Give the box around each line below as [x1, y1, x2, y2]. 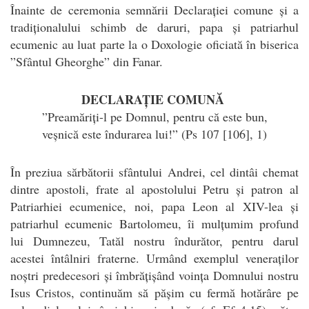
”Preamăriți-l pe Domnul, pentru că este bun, [41, 108, 268, 125]
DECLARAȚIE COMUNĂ [81, 90, 228, 108]
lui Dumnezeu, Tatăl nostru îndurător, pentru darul [10, 232, 299, 249]
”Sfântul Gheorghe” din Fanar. [10, 52, 163, 70]
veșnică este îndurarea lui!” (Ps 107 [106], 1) [42, 125, 267, 142]
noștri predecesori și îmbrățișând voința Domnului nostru [10, 266, 299, 283]
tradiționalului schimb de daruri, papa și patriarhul [10, 18, 299, 35]
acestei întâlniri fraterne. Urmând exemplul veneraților [10, 249, 299, 266]
